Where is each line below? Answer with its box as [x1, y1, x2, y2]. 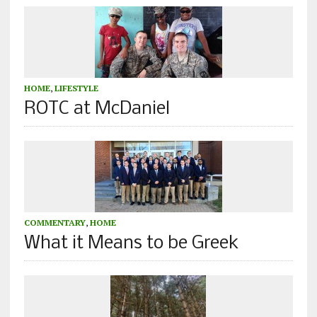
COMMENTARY [23, 217, 86, 229]
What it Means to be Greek [23, 234, 239, 254]
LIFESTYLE [54, 83, 98, 94]
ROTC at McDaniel [23, 100, 170, 120]
